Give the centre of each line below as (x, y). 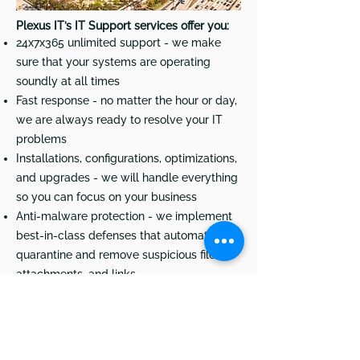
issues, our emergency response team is (122, 313)
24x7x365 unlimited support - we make (119, 43)
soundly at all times (68, 81)
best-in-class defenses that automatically (126, 235)
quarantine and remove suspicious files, (120, 255)
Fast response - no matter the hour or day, (127, 100)
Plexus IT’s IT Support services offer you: (123, 26)
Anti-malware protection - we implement (124, 216)
